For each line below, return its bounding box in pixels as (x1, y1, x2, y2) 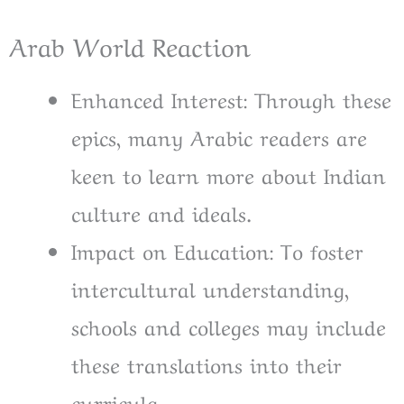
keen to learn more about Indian (71, 159, 386, 190)
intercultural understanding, (71, 272, 349, 304)
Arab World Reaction (9, 26, 251, 64)
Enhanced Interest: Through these (71, 83, 391, 115)
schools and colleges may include (71, 310, 386, 342)
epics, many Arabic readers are (71, 121, 367, 152)
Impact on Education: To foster (71, 234, 363, 266)
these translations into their (71, 348, 342, 380)
